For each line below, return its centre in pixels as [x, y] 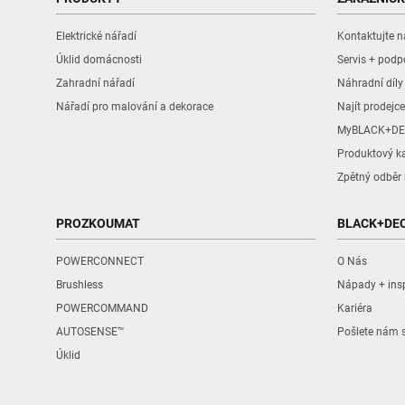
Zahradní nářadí [95, 83]
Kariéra [355, 308]
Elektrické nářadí [96, 36]
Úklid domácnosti [99, 60]
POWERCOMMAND [102, 308]
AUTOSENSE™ [90, 332]
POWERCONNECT [100, 261]
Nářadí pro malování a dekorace [135, 107]
